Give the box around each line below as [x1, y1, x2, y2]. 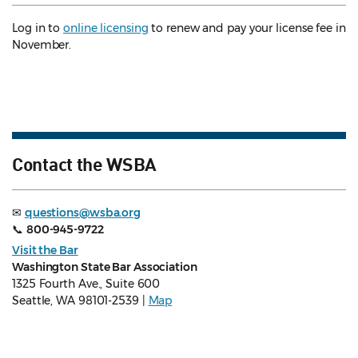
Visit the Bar [12, 242, 78, 257]
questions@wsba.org [24, 205, 141, 220]
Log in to [12, 20, 64, 35]
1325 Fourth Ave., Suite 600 [12, 276, 161, 291]
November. [12, 37, 72, 52]
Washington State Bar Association [12, 259, 197, 274]
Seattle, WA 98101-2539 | [12, 292, 149, 308]
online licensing [63, 20, 149, 35]
